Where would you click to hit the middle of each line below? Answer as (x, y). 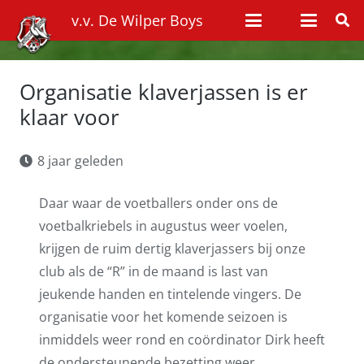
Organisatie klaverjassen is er (164, 92)
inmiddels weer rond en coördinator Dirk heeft (182, 340)
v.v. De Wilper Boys (138, 20)
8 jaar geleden (81, 161)
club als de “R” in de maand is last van (154, 271)
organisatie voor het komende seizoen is (163, 317)
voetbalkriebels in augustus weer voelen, (163, 226)
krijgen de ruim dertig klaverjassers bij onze (172, 249)
